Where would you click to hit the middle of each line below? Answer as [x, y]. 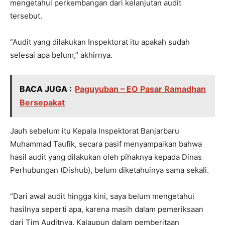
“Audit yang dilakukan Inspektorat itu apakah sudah [100, 42]
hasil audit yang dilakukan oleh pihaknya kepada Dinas [106, 157]
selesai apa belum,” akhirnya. [61, 55]
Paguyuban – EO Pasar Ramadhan [140, 89]
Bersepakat [42, 103]
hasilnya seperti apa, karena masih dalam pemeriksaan [107, 209]
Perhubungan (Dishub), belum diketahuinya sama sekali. [109, 170]
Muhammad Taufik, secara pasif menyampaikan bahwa [106, 144]
